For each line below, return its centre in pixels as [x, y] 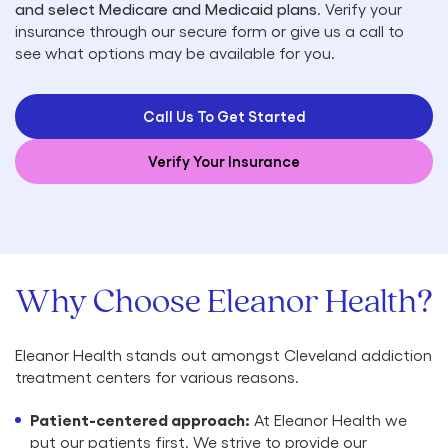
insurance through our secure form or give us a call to [209, 31]
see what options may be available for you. [175, 53]
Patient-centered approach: [140, 419]
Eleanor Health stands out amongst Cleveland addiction [223, 355]
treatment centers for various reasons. [159, 377]
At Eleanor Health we [328, 420]
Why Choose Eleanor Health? [224, 303]
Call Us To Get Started [224, 116]
